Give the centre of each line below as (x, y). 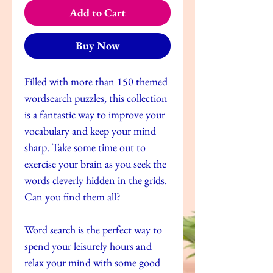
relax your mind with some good (92, 262)
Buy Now (97, 45)
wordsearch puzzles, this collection (96, 97)
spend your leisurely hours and (88, 246)
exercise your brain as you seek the (95, 163)
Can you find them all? (73, 196)
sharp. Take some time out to (85, 147)
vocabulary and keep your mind (90, 130)
